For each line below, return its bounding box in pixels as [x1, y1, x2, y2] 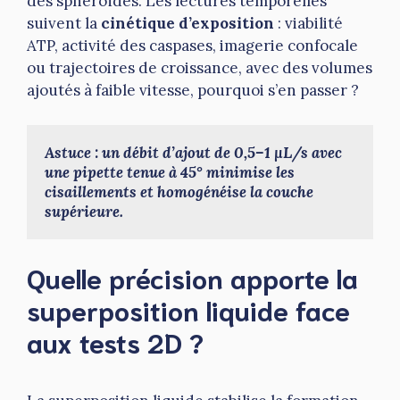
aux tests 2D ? [27, 324, 204, 360]
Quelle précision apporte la [27, 260, 358, 296]
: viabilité [274, 13, 343, 34]
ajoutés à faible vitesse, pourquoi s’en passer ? [27, 80, 359, 101]
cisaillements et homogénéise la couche [45, 181, 313, 202]
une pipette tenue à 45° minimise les [45, 162, 295, 182]
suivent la [27, 13, 101, 34]
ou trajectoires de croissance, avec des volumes [27, 58, 372, 79]
